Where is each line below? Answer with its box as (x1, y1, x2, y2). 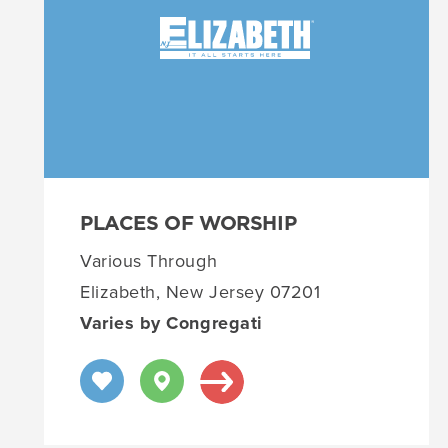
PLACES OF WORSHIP (80, 214, 297, 235)
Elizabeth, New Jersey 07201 (80, 279, 321, 306)
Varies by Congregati (80, 310, 263, 337)
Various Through (80, 248, 218, 275)
